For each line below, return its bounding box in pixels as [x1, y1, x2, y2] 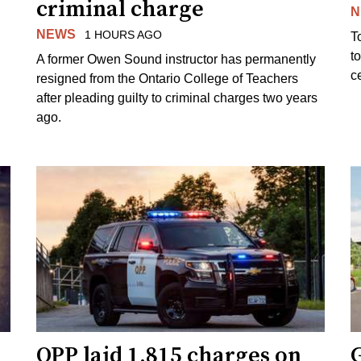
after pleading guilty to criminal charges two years [36, 90, 318, 105]
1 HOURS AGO [84, 28, 162, 42]
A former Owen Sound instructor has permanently [36, 52, 317, 66]
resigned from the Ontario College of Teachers [36, 71, 299, 85]
